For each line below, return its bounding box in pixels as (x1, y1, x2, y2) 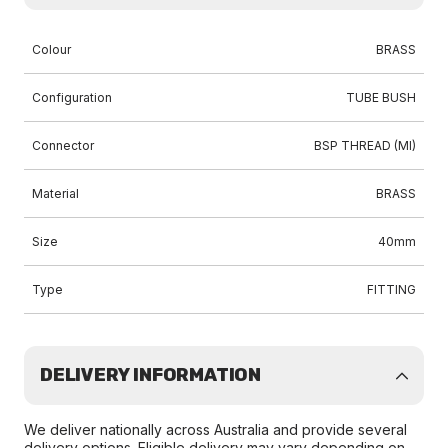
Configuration (32, 90, 112, 105)
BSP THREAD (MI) (314, 138, 416, 153)
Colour (32, 42, 71, 57)
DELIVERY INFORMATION (40, 364, 261, 386)
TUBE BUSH (346, 90, 416, 105)
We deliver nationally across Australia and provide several (24, 421, 407, 438)
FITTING (367, 282, 416, 297)
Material (32, 186, 79, 201)
